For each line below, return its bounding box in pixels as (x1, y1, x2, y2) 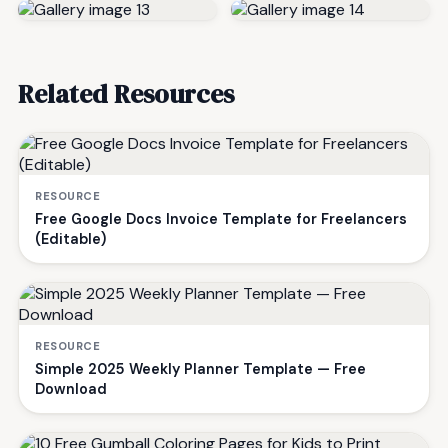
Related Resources (18, 76, 234, 113)
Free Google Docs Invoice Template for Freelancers (35, 210, 407, 229)
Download (35, 380, 107, 399)
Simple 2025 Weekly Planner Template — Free (35, 360, 366, 379)
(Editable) (35, 230, 106, 249)
